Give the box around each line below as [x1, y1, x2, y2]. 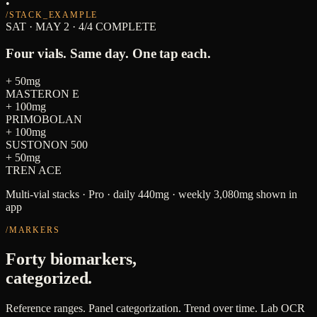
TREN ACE [6, 164, 62, 177]
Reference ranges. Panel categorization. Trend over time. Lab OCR [6, 302, 305, 314]
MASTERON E [6, 88, 79, 100]
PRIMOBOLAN [6, 113, 82, 126]
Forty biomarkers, [6, 250, 137, 269]
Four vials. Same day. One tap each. [6, 46, 211, 62]
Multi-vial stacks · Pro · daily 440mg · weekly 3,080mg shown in [6, 188, 297, 201]
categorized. [6, 269, 93, 288]
